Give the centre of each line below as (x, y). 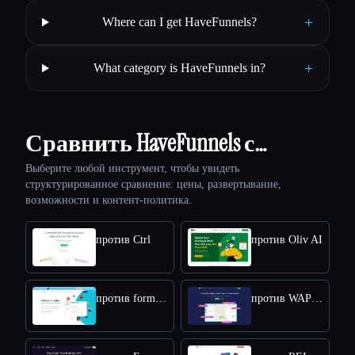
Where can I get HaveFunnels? (180, 22)
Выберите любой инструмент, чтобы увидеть (132, 169)
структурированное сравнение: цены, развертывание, (153, 185)
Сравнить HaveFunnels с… (146, 143)
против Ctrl (123, 240)
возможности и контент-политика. (109, 200)
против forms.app (161, 299)
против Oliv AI (287, 240)
